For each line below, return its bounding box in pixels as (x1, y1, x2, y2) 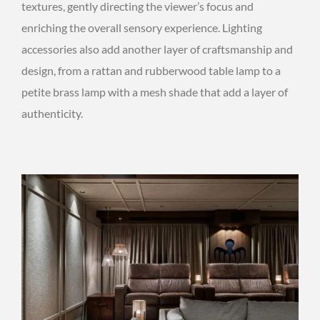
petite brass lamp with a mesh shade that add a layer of (21, 84, 288, 99)
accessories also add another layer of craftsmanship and (21, 41, 293, 56)
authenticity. (21, 106, 83, 120)
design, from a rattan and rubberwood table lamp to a (21, 63, 281, 77)
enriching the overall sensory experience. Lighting (21, 20, 262, 34)
